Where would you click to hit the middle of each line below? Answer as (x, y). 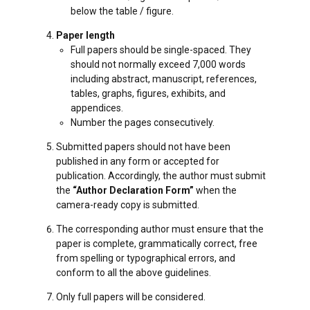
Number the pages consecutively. (143, 123)
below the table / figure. (122, 11)
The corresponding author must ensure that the (160, 229)
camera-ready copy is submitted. (128, 205)
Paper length (85, 36)
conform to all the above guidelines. (134, 273)
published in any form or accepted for (138, 162)
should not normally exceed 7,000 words (158, 65)
